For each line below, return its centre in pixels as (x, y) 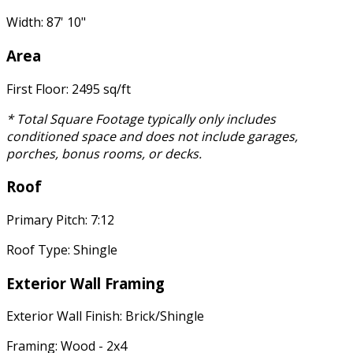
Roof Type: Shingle (62, 250)
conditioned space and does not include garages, (152, 136)
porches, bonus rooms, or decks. (104, 153)
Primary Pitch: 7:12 (60, 220)
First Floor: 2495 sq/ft (69, 89)
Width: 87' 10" (46, 22)
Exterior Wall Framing (85, 283)
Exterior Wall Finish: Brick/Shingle (105, 316)
